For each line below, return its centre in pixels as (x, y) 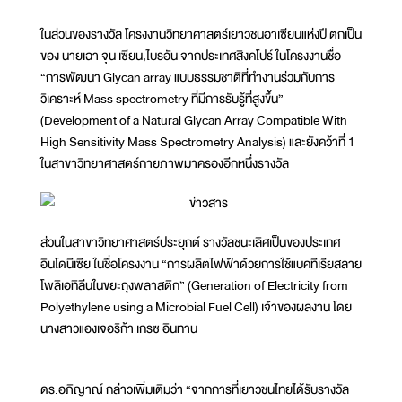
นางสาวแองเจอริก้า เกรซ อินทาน (119, 329)
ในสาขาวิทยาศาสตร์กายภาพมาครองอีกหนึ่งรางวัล (165, 164)
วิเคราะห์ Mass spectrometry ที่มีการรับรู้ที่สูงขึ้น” (162, 99)
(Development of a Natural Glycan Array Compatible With (194, 121)
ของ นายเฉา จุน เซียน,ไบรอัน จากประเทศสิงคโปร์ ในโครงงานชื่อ (191, 56)
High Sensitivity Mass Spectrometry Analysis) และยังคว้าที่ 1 (198, 142)
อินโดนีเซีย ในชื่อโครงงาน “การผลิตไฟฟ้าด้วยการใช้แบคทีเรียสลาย (201, 264)
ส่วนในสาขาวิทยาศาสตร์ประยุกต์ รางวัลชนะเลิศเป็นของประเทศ (190, 243)
